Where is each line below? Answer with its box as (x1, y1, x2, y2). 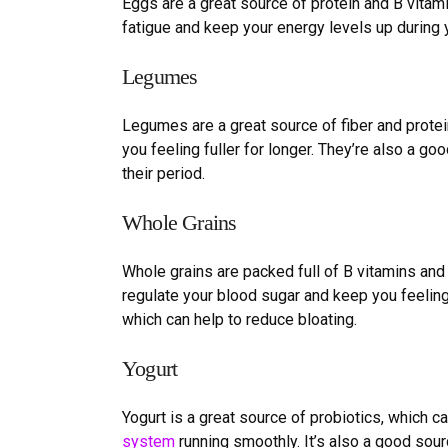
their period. (122, 163, 205, 183)
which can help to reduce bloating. (122, 309, 357, 329)
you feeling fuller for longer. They (122, 139, 352, 159)
